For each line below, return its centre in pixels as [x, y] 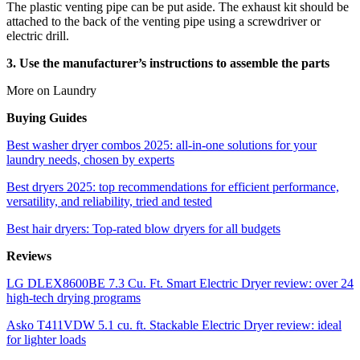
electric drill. [39, 36]
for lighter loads [46, 340]
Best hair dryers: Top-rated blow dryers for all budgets [143, 229]
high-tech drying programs [74, 298]
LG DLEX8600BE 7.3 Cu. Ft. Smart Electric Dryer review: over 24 [180, 284]
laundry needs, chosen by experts [90, 160]
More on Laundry [51, 91]
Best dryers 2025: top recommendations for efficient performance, [173, 187]
